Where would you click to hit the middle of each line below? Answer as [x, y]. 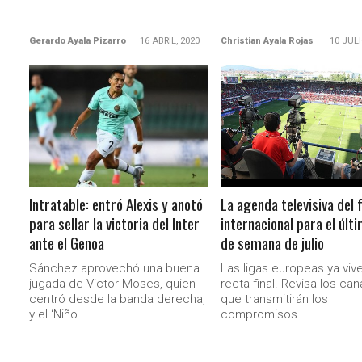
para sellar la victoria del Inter [115, 223]
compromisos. [260, 314]
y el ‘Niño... [59, 314]
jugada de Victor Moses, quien [113, 284]
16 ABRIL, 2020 [169, 41]
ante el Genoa [67, 243]
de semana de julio [272, 243]
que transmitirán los [274, 299]
